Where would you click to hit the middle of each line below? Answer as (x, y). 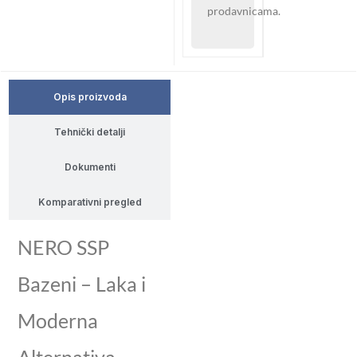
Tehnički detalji (90, 131)
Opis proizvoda (90, 96)
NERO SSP (63, 247)
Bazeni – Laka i (82, 283)
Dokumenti (90, 167)
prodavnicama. (244, 10)
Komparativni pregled (90, 202)
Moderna (58, 320)
